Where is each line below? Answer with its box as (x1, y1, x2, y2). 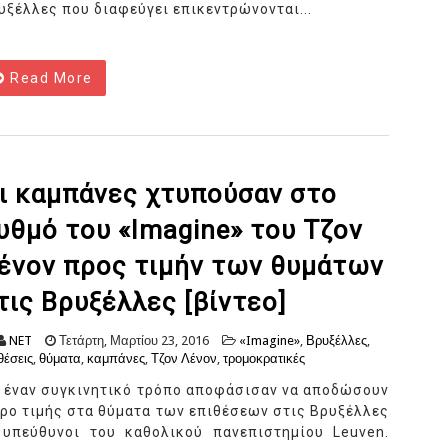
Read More (5, 70, 93, 87)
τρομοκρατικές (223, 351, 305, 367)
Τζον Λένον (151, 351, 217, 367)
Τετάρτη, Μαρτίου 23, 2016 (56, 333, 209, 349)
